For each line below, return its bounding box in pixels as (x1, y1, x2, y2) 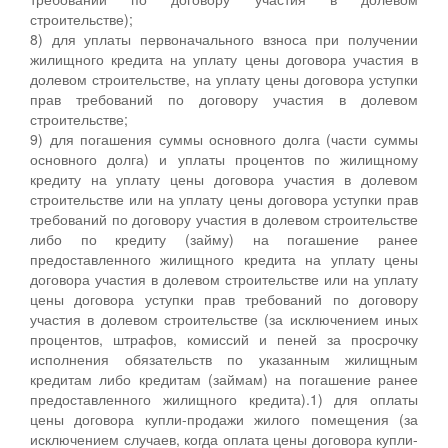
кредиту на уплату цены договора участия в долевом (30, 168, 418, 189)
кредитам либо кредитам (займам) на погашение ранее (30, 368, 418, 389)
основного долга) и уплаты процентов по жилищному (30, 148, 418, 169)
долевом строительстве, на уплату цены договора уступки (30, 68, 418, 89)
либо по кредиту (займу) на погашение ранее (30, 228, 418, 249)
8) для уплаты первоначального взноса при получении (30, 28, 418, 49)
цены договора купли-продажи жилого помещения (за (30, 408, 418, 429)
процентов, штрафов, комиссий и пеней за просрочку (30, 328, 418, 349)
